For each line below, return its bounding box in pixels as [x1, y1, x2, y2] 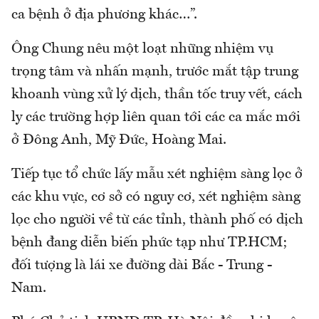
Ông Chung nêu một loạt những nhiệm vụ [11, 42, 273, 57]
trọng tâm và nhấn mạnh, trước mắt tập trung [11, 65, 298, 80]
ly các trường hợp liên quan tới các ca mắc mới [11, 110, 300, 125]
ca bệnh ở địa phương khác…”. [11, 8, 197, 23]
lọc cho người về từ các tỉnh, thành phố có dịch [11, 213, 303, 228]
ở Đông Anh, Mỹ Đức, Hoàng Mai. [11, 133, 226, 148]
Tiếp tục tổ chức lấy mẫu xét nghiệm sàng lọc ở [11, 167, 303, 182]
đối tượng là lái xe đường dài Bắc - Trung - [11, 258, 272, 273]
